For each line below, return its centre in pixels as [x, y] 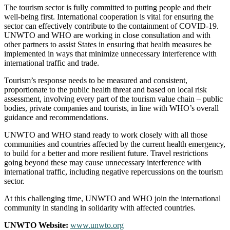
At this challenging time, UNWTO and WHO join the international [112, 198]
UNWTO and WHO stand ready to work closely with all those [106, 135]
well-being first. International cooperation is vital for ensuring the [109, 16]
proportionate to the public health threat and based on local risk [106, 89]
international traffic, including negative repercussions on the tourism [113, 171]
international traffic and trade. [52, 63]
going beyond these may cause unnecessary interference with [103, 162]
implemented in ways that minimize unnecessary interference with [110, 53]
